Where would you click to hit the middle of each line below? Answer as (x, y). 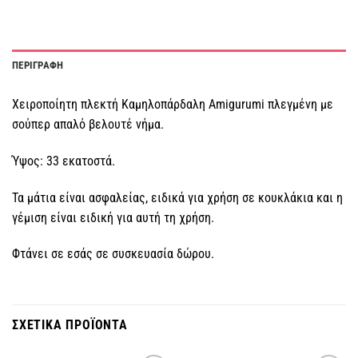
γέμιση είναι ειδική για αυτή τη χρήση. (113, 217)
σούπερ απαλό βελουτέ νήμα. (88, 125)
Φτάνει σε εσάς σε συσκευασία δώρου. (113, 254)
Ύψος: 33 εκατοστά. (64, 161)
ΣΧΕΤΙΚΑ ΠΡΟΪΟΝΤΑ (70, 325)
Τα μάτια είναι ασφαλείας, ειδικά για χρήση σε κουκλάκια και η (177, 197)
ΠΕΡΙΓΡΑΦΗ (38, 66)
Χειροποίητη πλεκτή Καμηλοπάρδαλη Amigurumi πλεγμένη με (173, 105)
